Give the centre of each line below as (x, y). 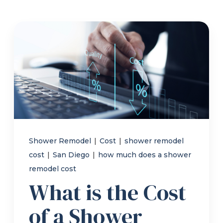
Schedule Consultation (78, 89)
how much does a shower (145, 155)
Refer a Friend (44, 14)
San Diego (72, 155)
